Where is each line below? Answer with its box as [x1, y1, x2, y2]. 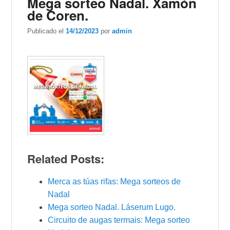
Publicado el [27, 27, 66, 35]
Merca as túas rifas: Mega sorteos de [48, 177, 181, 186]
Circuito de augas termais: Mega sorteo [48, 215, 190, 224]
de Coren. [27, 6, 89, 25]
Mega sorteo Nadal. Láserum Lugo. [48, 202, 176, 212]
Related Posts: [27, 150, 105, 167]
